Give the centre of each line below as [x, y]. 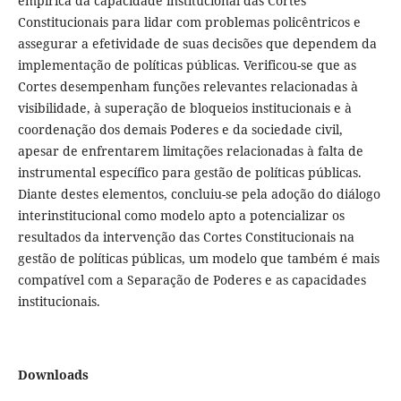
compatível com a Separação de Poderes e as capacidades [192, 280]
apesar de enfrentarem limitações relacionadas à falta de [190, 151]
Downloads [53, 375]
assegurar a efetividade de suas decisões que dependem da [197, 44]
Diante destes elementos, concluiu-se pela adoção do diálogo [199, 194]
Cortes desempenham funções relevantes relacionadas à [188, 87]
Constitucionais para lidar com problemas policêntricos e [189, 22]
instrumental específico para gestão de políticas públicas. [189, 173]
